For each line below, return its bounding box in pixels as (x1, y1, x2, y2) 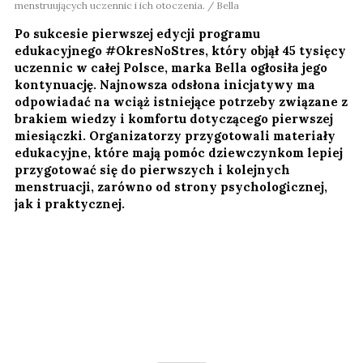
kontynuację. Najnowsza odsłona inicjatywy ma (15, 76, 315, 92)
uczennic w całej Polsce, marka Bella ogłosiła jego (15, 59, 327, 75)
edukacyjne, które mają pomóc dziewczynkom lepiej (15, 144, 343, 160)
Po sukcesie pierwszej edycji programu (15, 25, 260, 41)
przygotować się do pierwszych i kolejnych (15, 161, 290, 177)
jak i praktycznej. (15, 195, 125, 211)
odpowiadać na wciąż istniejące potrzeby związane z (15, 93, 348, 109)
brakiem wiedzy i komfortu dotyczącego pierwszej (15, 110, 333, 126)
